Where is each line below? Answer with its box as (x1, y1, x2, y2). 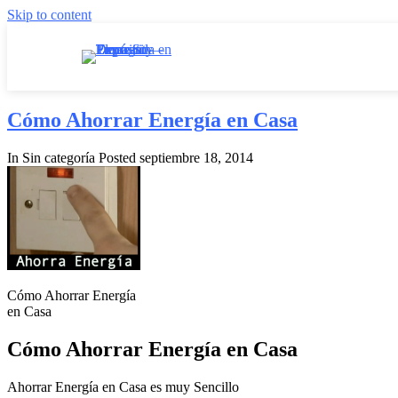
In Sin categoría (7, 149, 95, 165)
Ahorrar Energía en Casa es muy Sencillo (7, 378, 239, 394)
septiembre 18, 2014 (139, 149, 253, 165)
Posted (99, 149, 139, 165)
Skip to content (7, 7, 92, 22)
